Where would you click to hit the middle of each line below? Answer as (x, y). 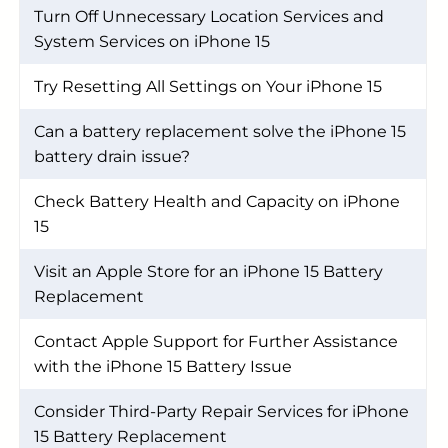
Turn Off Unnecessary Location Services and (209, 16)
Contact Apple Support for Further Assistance (216, 341)
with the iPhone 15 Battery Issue (163, 366)
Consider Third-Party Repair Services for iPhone (221, 411)
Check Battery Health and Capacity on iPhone (217, 201)
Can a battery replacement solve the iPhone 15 (220, 131)
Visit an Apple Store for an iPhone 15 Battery (208, 271)
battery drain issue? (112, 156)
